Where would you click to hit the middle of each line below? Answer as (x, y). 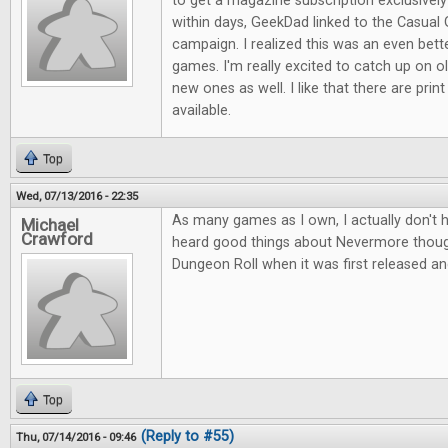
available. (201, 111)
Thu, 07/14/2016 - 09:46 (76, 437)
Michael (50, 225)
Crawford (57, 239)
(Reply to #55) (187, 437)
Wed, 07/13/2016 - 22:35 (77, 196)
